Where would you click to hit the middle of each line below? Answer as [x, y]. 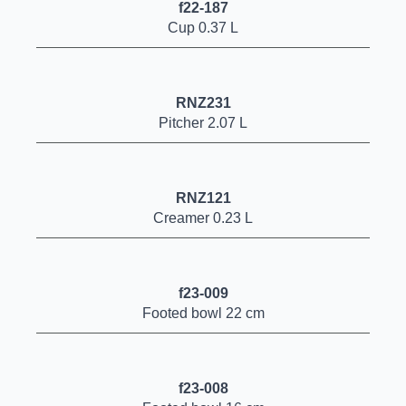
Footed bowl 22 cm [203, 313]
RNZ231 [203, 103]
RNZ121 [203, 198]
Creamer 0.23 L [203, 218]
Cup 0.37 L [203, 28]
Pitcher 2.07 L [203, 123]
